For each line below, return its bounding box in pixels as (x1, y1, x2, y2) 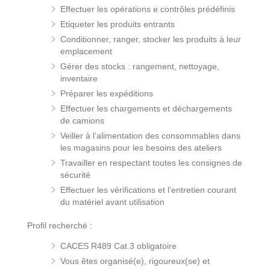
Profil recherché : (27, 220, 92, 230)
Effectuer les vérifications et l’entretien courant (60, 184, 236, 195)
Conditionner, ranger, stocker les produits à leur (60, 34, 241, 44)
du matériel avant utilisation (60, 196, 165, 207)
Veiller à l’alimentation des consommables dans (60, 130, 240, 140)
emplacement (60, 46, 112, 56)
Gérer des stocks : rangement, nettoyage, (60, 61, 219, 71)
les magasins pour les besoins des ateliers (60, 142, 222, 152)
